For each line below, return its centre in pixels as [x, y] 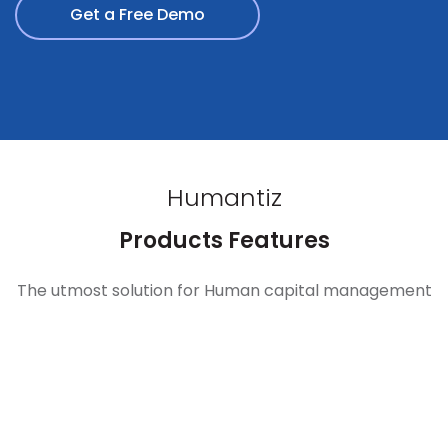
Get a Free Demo [137, 15]
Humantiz [224, 198]
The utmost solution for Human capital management [224, 291]
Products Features [224, 241]
